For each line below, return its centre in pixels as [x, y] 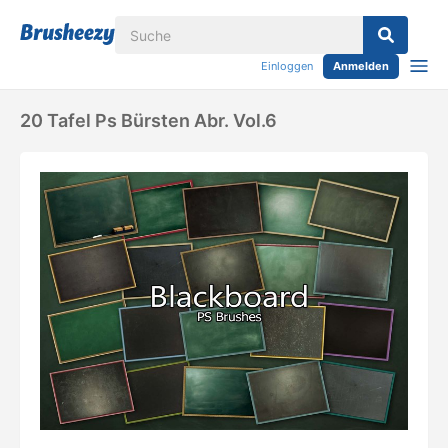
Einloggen [287, 66]
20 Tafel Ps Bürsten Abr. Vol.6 [148, 120]
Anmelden [361, 66]
